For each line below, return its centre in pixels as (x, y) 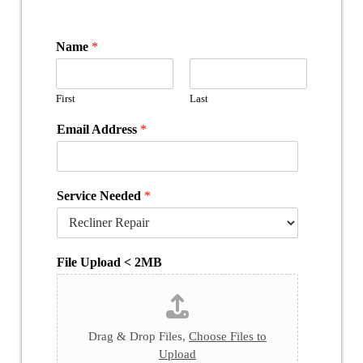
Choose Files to (227, 336)
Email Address (98, 129)
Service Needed (100, 196)
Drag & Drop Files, (138, 336)
